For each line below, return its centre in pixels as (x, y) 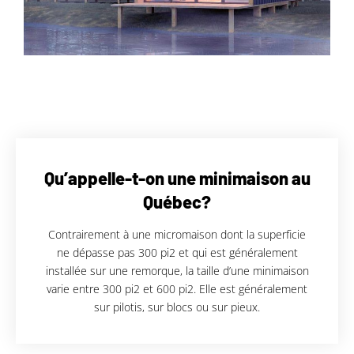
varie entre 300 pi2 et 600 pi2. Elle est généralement (177, 289)
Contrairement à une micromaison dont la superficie (177, 235)
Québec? (177, 202)
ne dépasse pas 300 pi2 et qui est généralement (177, 253)
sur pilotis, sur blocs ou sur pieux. (177, 307)
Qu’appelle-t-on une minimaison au (177, 178)
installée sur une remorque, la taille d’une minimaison (177, 271)
